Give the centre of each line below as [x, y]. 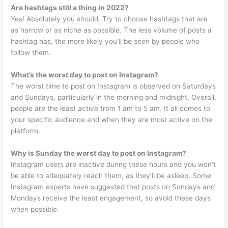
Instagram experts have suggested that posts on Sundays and [113, 187]
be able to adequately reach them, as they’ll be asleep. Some [111, 175]
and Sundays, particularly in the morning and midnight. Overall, [114, 97]
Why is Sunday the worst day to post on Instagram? [99, 153]
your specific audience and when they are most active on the [112, 120]
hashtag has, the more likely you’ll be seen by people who [105, 41]
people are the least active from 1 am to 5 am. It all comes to [111, 109]
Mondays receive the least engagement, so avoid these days [111, 198]
